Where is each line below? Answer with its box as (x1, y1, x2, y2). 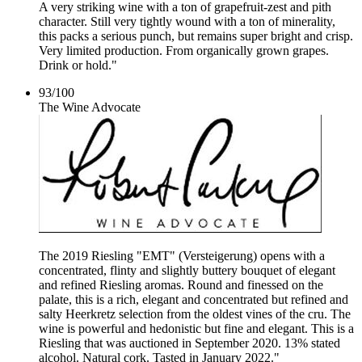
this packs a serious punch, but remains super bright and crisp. (39, 29, 353, 43)
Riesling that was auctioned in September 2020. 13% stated (39, 336, 340, 350)
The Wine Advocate (39, 100, 141, 114)
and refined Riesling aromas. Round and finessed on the (39, 278, 323, 292)
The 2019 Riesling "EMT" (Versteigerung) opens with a (39, 249, 325, 263)
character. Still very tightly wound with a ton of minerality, (39, 15, 335, 28)
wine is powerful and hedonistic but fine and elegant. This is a (39, 322, 354, 335)
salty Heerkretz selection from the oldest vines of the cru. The (39, 307, 351, 321)
